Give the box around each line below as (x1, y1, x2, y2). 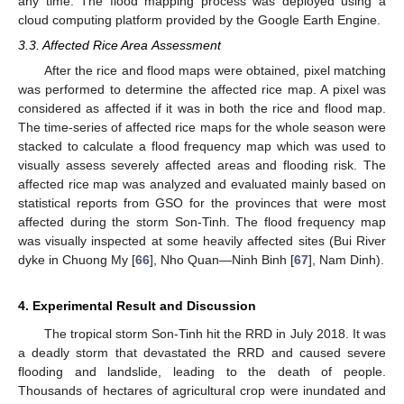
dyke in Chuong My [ (18, 252, 135, 267)
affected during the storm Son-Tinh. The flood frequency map (18, 214, 386, 229)
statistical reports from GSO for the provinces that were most (18, 195, 386, 210)
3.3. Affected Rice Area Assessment (18, 37, 221, 52)
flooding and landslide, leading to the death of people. (18, 363, 386, 379)
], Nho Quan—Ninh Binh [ (150, 252, 294, 267)
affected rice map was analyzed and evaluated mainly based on (18, 176, 386, 191)
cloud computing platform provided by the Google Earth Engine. (18, 12, 381, 27)
